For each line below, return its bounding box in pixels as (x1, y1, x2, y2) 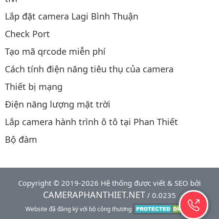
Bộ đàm (5, 133, 37, 145)
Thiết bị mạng (5, 80, 63, 92)
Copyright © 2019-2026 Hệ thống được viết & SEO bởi (18, 177, 201, 188)
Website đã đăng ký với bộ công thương (25, 204, 131, 213)
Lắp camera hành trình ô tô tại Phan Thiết (5, 115, 178, 128)
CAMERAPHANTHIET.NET (43, 188, 145, 200)
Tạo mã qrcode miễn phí (5, 45, 106, 57)
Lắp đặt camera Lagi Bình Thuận (5, 10, 138, 22)
